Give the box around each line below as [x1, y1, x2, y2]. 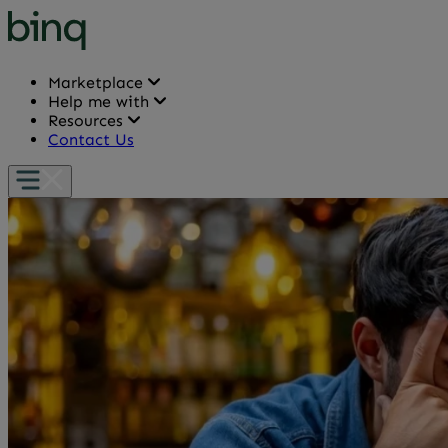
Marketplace [48, 73, 148, 92]
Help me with [48, 92, 154, 111]
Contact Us [48, 130, 134, 149]
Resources [48, 111, 128, 130]
